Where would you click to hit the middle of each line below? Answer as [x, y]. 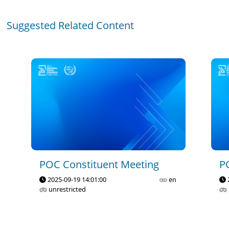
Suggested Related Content [71, 25]
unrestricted [67, 189]
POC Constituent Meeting [99, 164]
